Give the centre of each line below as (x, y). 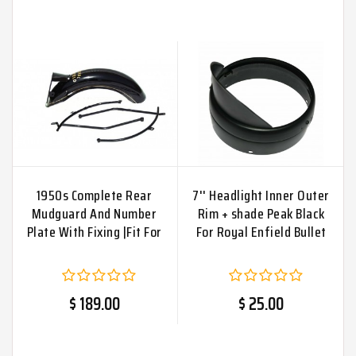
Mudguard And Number (94, 213)
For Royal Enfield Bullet (261, 232)
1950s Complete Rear (94, 195)
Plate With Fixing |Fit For (94, 232)
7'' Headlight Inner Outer (261, 195)
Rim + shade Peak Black (261, 213)
